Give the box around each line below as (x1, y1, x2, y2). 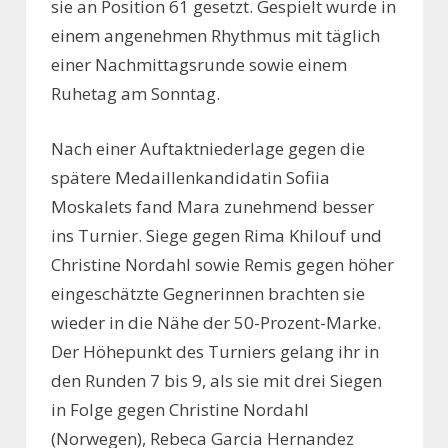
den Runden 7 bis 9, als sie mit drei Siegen (51, 368, 382, 392)
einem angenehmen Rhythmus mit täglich (51, 24, 380, 48)
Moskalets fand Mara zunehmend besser (51, 194, 374, 218)
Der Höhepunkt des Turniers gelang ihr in (51, 339, 379, 363)
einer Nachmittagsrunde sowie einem (51, 53, 347, 77)
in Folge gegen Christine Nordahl (51, 397, 309, 421)
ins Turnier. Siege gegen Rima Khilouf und (51, 223, 382, 247)
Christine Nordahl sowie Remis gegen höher (51, 252, 394, 276)
